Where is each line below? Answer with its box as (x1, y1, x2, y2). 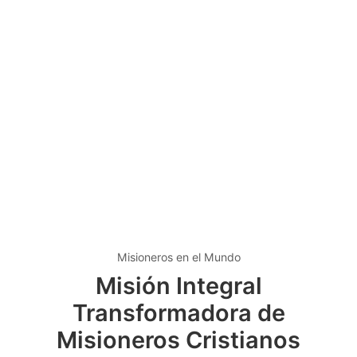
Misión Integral (95, 271, 262, 300)
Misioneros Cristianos (57, 325, 300, 354)
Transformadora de (72, 298, 285, 327)
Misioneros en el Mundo (116, 250, 241, 265)
